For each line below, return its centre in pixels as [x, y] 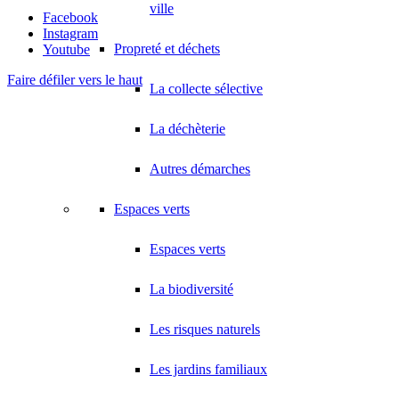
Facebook [70, 18]
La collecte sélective [206, 89]
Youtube [66, 50]
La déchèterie [187, 129]
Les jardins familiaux [208, 369]
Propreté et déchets [167, 49]
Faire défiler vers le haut [75, 80]
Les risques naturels [205, 329]
